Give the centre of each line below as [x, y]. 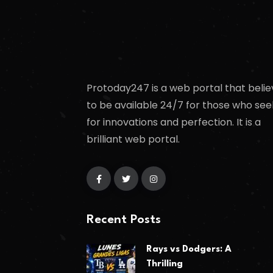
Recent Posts [124, 220]
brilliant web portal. [133, 139]
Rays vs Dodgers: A [189, 250]
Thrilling [165, 264]
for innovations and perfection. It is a [174, 122]
